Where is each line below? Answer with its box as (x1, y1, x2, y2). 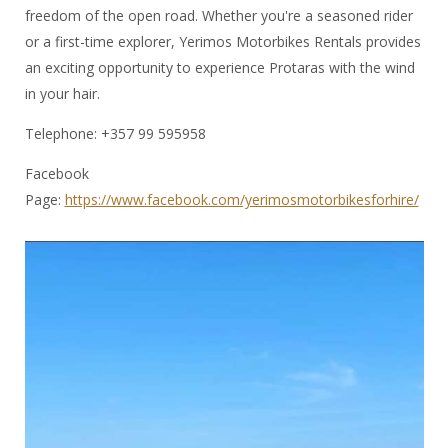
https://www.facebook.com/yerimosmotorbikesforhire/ (64, 190, 419, 209)
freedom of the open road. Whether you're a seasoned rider (24, 6, 413, 25)
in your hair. (24, 84, 100, 103)
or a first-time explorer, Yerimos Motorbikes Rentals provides (24, 32, 421, 51)
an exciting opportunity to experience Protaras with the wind (24, 58, 415, 77)
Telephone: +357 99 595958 (24, 124, 206, 143)
